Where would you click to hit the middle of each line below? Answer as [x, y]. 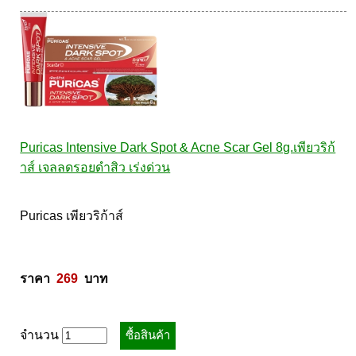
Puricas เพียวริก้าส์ [74, 216]
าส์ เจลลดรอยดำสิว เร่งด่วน [95, 167]
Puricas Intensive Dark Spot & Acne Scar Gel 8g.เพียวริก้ [178, 147]
